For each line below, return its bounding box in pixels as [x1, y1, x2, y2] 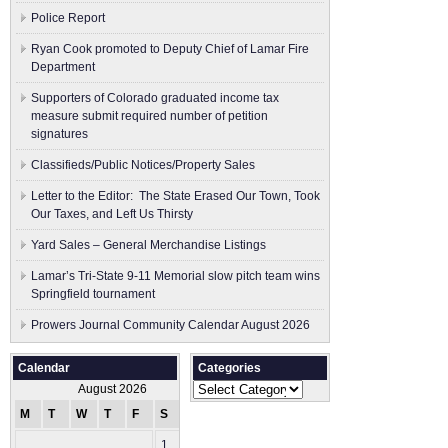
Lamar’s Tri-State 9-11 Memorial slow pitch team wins [31, 269, 320, 283]
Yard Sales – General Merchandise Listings [31, 238, 266, 252]
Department [31, 60, 95, 74]
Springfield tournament [31, 287, 155, 301]
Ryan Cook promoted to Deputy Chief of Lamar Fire [31, 42, 309, 56]
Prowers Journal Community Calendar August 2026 [31, 318, 310, 332]
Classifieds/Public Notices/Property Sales [31, 158, 255, 172]
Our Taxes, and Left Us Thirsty [31, 207, 193, 221]
